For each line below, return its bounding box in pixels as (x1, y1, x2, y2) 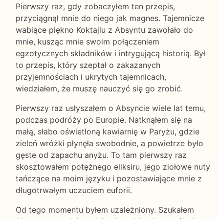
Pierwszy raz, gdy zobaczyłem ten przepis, (16, 1, 175, 11)
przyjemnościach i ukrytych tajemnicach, (16, 71, 166, 82)
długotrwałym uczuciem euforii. (16, 185, 132, 195)
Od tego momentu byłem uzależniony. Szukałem (16, 204, 194, 215)
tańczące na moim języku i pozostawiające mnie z (16, 173, 202, 183)
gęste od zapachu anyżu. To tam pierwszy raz (16, 150, 187, 160)
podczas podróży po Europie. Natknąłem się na (16, 114, 192, 125)
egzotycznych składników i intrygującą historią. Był (16, 48, 205, 58)
